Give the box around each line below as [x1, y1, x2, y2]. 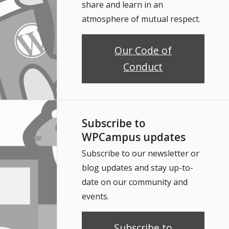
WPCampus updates [81, 129, 186, 144]
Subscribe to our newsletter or [81, 147, 199, 159]
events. [81, 190, 109, 202]
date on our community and [81, 176, 188, 188]
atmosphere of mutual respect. [81, 13, 200, 25]
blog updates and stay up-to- [81, 162, 193, 173]
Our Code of [114, 43, 172, 57]
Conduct [123, 59, 163, 74]
